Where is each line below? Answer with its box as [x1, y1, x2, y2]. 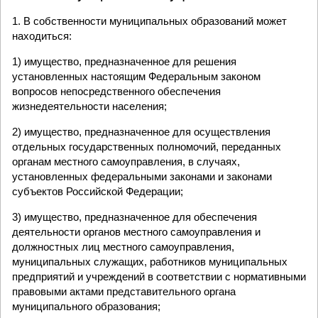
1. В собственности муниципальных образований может [12, 15, 287, 27]
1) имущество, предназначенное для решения [12, 55, 236, 67]
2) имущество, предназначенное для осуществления [12, 126, 270, 138]
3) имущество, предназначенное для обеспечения [12, 211, 257, 223]
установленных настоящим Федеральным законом [12, 70, 261, 82]
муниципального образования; [12, 300, 160, 312]
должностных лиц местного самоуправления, [12, 241, 234, 253]
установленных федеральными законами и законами [12, 170, 272, 182]
